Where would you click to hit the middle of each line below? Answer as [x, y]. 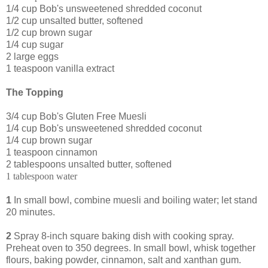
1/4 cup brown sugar [50, 141]
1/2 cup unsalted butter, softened [74, 21]
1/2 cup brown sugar [49, 33]
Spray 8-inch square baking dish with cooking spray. [123, 236]
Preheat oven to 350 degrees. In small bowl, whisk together [131, 248]
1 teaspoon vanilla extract [63, 69]
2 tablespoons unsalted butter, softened [89, 165]
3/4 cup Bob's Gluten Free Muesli [76, 117]
